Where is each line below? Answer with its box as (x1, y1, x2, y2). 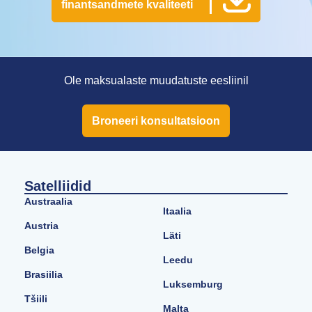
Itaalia (163, 205, 192, 217)
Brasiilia (24, 269, 63, 281)
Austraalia (24, 196, 72, 208)
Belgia (24, 244, 54, 256)
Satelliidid (24, 178, 91, 194)
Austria (24, 220, 58, 232)
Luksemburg (163, 279, 223, 290)
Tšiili (24, 293, 47, 305)
